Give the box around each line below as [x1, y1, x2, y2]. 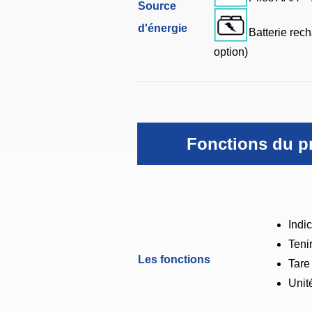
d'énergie [138, 22, 187, 35]
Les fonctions [138, 253, 210, 266]
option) [214, 46, 248, 58]
